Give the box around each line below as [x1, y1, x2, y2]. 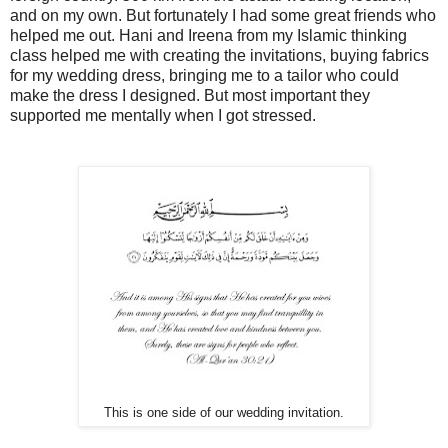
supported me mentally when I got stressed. [10, 106, 316, 124]
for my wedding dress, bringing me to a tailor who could [10, 66, 399, 84]
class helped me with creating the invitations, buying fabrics [10, 46, 429, 64]
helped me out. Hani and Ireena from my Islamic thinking [10, 26, 407, 44]
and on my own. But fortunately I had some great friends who [10, 6, 436, 24]
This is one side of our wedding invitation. [104, 405, 344, 420]
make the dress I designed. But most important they [10, 86, 370, 104]
